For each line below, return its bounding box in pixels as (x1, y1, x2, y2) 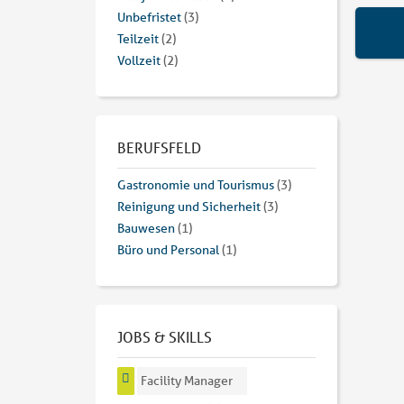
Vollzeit (117, 52, 161, 69)
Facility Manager (141, 372, 234, 390)
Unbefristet (117, 9, 181, 26)
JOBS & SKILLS (117, 327, 212, 347)
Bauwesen (117, 220, 175, 237)
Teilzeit (117, 31, 159, 48)
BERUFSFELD (117, 138, 201, 158)
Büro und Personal (117, 242, 219, 259)
